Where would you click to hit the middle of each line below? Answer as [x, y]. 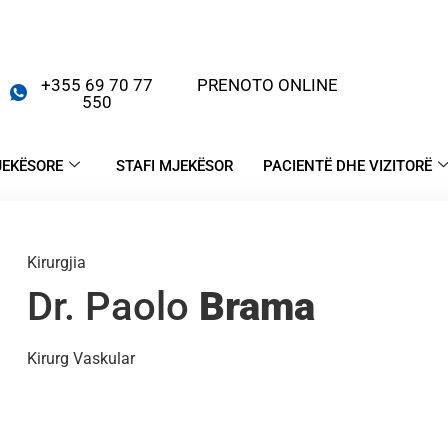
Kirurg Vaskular [81, 359]
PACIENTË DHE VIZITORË [347, 166]
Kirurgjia [57, 263]
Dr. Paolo [113, 307]
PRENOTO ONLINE [267, 84]
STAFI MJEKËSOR [174, 166]
